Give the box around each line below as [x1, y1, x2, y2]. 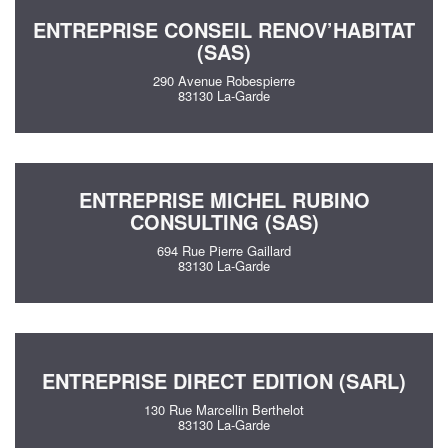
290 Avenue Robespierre [153, 70, 295, 90]
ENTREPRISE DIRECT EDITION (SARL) [42, 365, 406, 395]
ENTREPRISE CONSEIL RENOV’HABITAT [33, 14, 415, 44]
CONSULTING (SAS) [129, 206, 319, 236]
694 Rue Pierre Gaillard [157, 240, 291, 260]
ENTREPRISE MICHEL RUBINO [78, 184, 370, 214]
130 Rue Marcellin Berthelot [144, 399, 304, 419]
